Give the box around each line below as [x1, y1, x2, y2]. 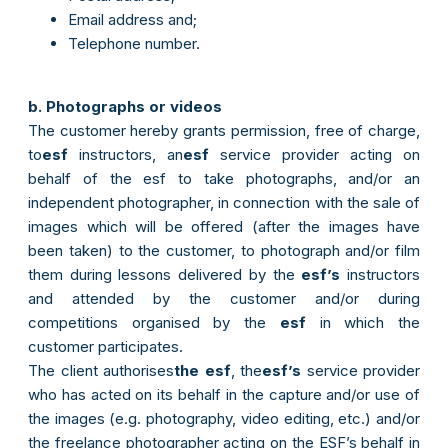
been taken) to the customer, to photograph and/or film [28, 241, 420, 261]
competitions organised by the [28, 313, 280, 333]
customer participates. [28, 337, 183, 357]
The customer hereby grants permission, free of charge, [28, 121, 420, 141]
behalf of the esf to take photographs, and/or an [28, 169, 420, 189]
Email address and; [68, 10, 197, 30]
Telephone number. [68, 34, 200, 54]
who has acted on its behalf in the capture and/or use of [28, 385, 420, 405]
